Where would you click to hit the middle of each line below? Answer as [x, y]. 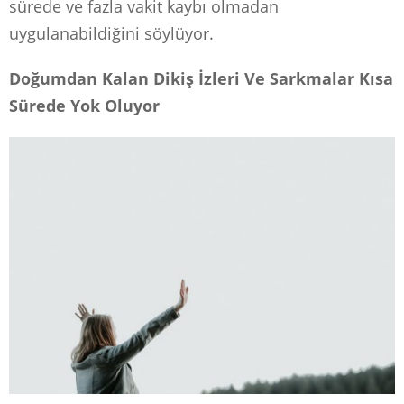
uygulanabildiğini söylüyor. [111, 33]
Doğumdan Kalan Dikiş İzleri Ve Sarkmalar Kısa [201, 78]
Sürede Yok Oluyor [84, 105]
